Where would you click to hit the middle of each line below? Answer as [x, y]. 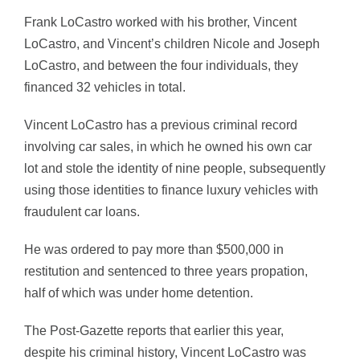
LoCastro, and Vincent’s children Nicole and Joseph [172, 44]
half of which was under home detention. [139, 293]
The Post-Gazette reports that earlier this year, [154, 331]
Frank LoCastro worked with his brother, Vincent [160, 22]
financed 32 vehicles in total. [105, 87]
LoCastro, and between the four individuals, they [161, 65]
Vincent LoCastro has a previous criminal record [161, 125]
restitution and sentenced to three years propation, [166, 271]
